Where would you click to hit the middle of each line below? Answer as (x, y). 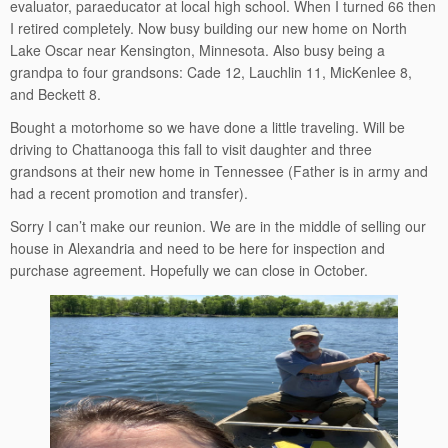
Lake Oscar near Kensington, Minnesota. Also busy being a (197, 50)
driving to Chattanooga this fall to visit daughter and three (191, 149)
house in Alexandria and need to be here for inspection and (197, 248)
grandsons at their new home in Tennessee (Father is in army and (219, 171)
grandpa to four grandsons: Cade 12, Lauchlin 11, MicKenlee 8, (211, 72)
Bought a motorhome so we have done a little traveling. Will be (207, 127)
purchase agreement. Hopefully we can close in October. (189, 270)
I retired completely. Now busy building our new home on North (208, 28)
